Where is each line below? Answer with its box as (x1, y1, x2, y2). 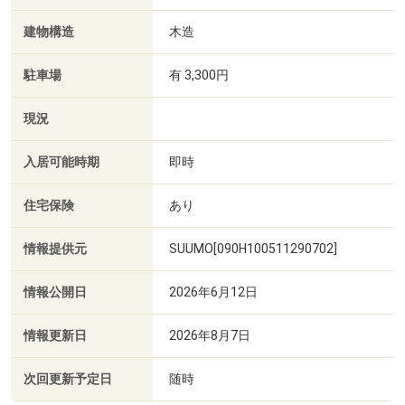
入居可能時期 (24, 154, 99, 170)
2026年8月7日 (169, 327, 250, 343)
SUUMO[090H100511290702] (169, 240, 337, 256)
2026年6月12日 (169, 284, 258, 299)
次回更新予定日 (24, 371, 112, 387)
